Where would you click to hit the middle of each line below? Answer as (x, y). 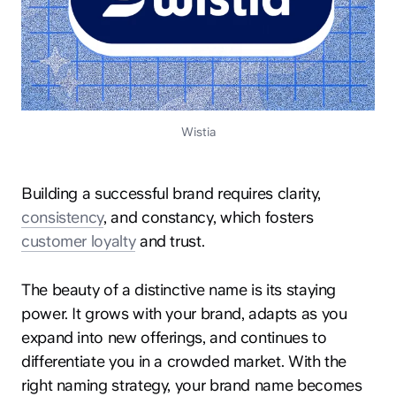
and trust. (170, 240)
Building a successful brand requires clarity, (171, 193)
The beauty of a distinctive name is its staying (179, 289)
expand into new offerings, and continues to (174, 337)
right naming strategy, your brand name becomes (192, 385)
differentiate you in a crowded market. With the (184, 361)
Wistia (198, 131)
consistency (63, 217)
